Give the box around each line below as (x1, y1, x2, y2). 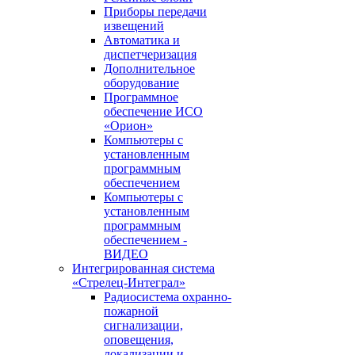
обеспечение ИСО (104, 105, 203, 118)
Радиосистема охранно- (104, 290, 231, 303)
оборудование (104, 76, 179, 90)
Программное (104, 90, 178, 104)
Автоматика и (104, 33, 180, 47)
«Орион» (104, 119, 153, 132)
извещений (104, 19, 164, 32)
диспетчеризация (104, 48, 197, 61)
